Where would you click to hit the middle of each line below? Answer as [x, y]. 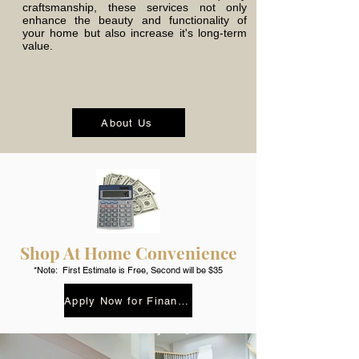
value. [38, 46]
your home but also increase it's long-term [135, 33]
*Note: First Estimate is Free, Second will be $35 [128, 270]
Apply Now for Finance [183, 301]
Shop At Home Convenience [128, 252]
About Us [127, 123]
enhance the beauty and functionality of [135, 20]
